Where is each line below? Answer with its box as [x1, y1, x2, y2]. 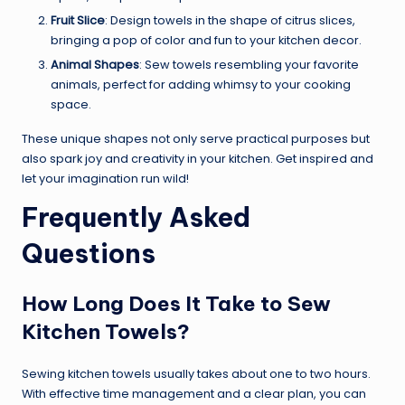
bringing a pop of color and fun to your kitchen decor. [51, 32, 362, 48]
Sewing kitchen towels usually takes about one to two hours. [22, 365, 371, 381]
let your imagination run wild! [22, 170, 189, 186]
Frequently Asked [22, 200, 250, 234]
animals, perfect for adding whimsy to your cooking [51, 76, 351, 92]
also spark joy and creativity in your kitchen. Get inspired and [22, 150, 373, 166]
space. [51, 96, 91, 112]
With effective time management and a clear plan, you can [22, 385, 366, 401]
